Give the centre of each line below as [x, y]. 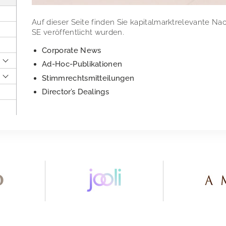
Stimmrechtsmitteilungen [88, 78]
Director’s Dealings [76, 92]
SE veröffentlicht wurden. [78, 32]
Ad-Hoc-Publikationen [82, 64]
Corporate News [72, 50]
